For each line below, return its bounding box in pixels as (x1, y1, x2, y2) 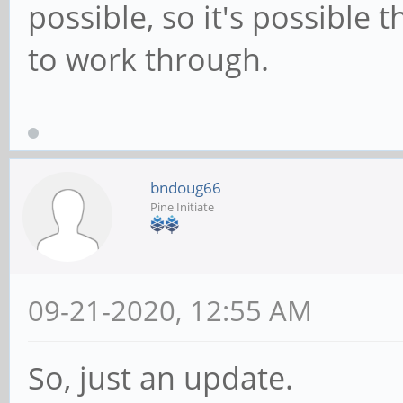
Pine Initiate (150, 198, 214, 215)
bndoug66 (150, 176, 221, 198)
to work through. (28, 39, 269, 81)
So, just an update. (28, 356, 293, 399)
